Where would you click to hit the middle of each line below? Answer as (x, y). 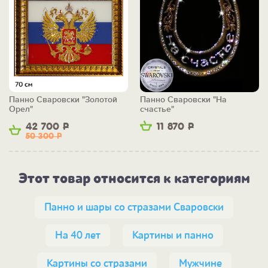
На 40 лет (77, 236)
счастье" (157, 109)
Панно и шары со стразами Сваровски (134, 208)
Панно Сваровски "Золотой (63, 100)
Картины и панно (173, 236)
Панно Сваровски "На (183, 100)
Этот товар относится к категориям (134, 179)
